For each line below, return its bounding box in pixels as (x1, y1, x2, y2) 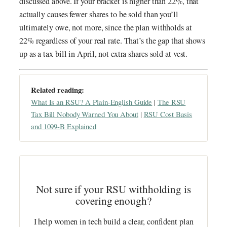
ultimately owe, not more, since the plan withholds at (19, 22, 192, 33)
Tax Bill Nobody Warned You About (31, 108, 138, 119)
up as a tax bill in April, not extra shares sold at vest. (19, 48, 188, 60)
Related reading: (31, 84, 84, 95)
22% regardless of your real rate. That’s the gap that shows (19, 35, 206, 47)
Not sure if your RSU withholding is (36, 181, 191, 196)
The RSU (158, 96, 186, 107)
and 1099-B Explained (31, 121, 97, 131)
